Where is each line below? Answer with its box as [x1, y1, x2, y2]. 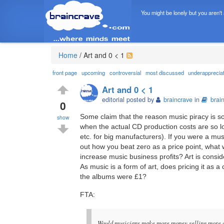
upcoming [81, 68, 105, 77]
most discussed [145, 68, 184, 77]
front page [52, 68, 77, 77]
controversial [109, 68, 141, 77]
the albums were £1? [80, 172, 146, 181]
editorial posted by [102, 94, 156, 104]
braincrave [163, 94, 193, 104]
